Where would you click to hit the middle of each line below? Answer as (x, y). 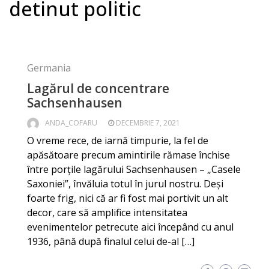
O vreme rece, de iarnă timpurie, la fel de (118, 141)
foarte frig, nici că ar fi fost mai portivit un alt (128, 198)
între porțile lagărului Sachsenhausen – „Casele (134, 169)
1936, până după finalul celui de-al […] (111, 241)
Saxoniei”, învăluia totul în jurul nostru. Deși (125, 184)
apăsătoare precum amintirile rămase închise (128, 155)
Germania (49, 68)
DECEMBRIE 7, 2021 (148, 123)
